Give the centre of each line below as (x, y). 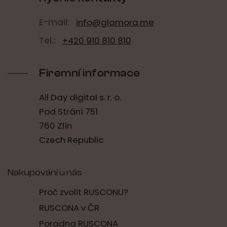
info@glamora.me (115, 23)
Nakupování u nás (45, 173)
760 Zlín (55, 126)
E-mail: (54, 23)
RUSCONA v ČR (69, 208)
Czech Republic (71, 140)
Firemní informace (90, 73)
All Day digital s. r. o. (80, 98)
